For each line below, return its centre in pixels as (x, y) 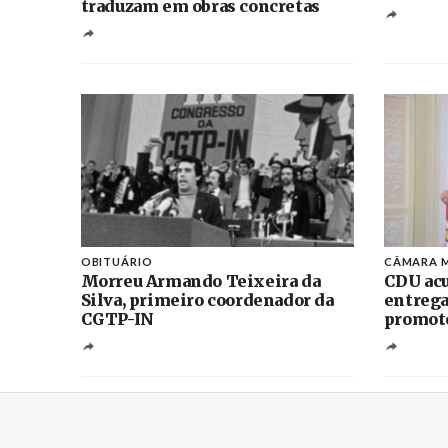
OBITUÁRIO (116, 261)
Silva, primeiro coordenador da (207, 299)
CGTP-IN (117, 318)
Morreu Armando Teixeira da (200, 280)
